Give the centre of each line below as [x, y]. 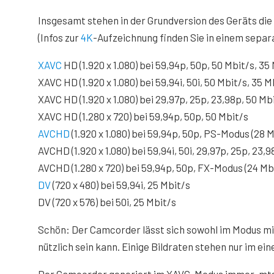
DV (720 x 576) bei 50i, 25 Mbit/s [107, 202]
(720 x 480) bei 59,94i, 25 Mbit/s [120, 185]
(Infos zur [59, 37]
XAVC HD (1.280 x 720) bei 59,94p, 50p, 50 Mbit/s [143, 116]
